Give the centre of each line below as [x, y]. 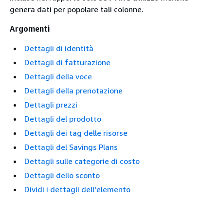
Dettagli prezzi [51, 105]
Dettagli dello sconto [62, 175]
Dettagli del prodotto [63, 119]
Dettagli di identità [59, 48]
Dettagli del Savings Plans [71, 147]
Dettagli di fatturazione [67, 62]
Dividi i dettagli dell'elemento [77, 189]
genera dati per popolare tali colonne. [77, 9]
